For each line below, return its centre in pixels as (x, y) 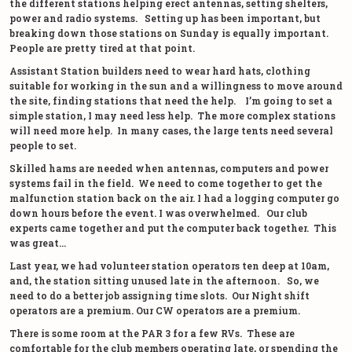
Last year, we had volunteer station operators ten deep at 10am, (170, 265)
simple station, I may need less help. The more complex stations (172, 115)
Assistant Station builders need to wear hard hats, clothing (160, 70)
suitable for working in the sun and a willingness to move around (176, 85)
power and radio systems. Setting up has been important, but (165, 18)
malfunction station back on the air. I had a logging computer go (174, 198)
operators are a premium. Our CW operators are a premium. (155, 310)
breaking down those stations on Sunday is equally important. (169, 33)
